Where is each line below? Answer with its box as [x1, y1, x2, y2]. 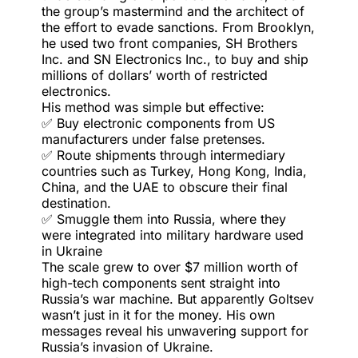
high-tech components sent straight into [41, 275, 280, 291]
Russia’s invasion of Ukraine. [41, 339, 213, 355]
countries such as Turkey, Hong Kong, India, [41, 163, 307, 179]
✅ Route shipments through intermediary [41, 147, 285, 163]
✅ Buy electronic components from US [41, 115, 275, 131]
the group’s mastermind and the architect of [41, 3, 304, 19]
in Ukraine [41, 243, 102, 259]
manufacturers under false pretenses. [41, 131, 265, 147]
